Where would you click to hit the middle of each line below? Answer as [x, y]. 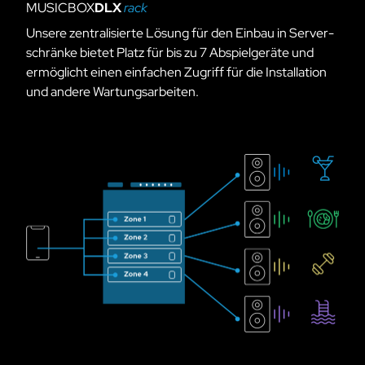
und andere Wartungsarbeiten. [112, 91]
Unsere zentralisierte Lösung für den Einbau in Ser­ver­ [180, 33]
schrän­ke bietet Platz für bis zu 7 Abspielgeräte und [170, 52]
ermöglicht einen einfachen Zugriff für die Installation [176, 72]
